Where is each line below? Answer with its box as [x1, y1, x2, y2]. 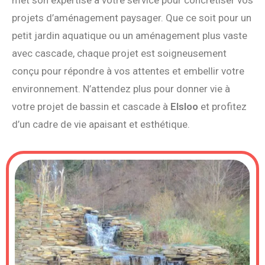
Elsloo [170, 100, 198, 112]
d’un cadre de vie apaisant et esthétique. [12, 118, 190, 130]
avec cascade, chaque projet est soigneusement [12, 47, 227, 59]
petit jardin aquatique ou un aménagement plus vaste [12, 29, 247, 41]
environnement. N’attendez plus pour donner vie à [12, 82, 230, 95]
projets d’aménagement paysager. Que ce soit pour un [12, 11, 251, 24]
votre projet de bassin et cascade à [12, 100, 170, 112]
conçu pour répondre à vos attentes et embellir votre [12, 64, 244, 77]
